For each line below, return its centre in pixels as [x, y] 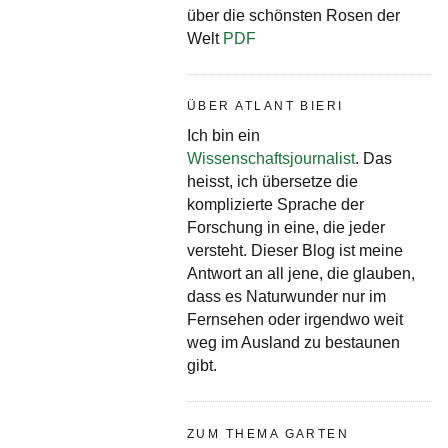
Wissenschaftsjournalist [271, 159]
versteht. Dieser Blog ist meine [295, 251]
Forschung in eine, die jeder [286, 228]
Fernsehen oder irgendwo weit [295, 320]
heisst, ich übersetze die [272, 182]
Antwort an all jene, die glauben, [301, 274]
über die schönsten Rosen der [293, 16]
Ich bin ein [223, 136]
